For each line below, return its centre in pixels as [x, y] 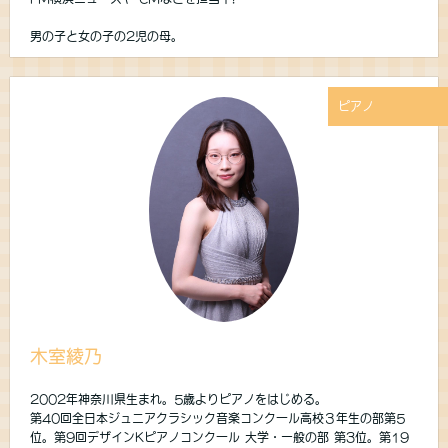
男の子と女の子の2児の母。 [106, 36]
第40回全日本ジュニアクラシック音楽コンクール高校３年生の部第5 [217, 417]
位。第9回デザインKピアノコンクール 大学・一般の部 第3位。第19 [219, 436]
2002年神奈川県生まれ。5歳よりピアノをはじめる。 [178, 398]
